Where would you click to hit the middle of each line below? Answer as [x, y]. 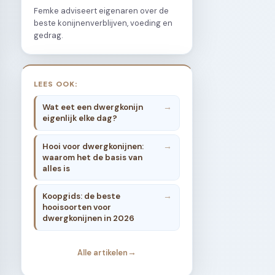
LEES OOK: [56, 83]
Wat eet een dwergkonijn [93, 107]
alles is [56, 168]
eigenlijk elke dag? [80, 118]
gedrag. [48, 35]
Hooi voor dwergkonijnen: [93, 146]
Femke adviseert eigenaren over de [101, 10]
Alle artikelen [103, 253]
